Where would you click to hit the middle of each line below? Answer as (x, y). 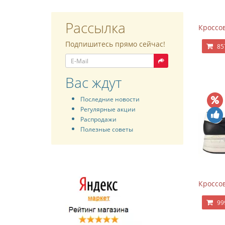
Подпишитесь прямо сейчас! (115, 44)
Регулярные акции (108, 109)
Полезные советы (107, 129)
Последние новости (110, 99)
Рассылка (95, 28)
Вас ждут (93, 82)
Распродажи (98, 119)
